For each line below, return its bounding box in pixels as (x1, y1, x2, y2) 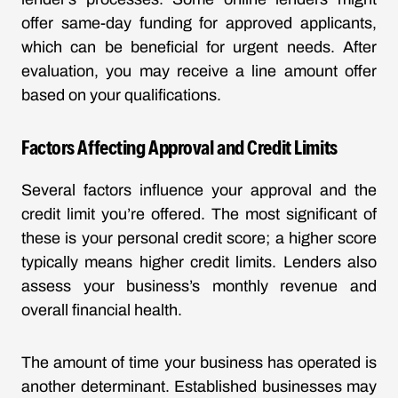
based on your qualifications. (21, 86, 221, 104)
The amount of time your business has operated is (21, 354, 377, 371)
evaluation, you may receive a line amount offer (21, 62, 377, 80)
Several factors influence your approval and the (21, 181, 377, 199)
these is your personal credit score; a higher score (21, 229, 377, 247)
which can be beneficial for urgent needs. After (21, 38, 377, 56)
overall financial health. (21, 301, 182, 319)
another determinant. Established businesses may (21, 378, 377, 395)
